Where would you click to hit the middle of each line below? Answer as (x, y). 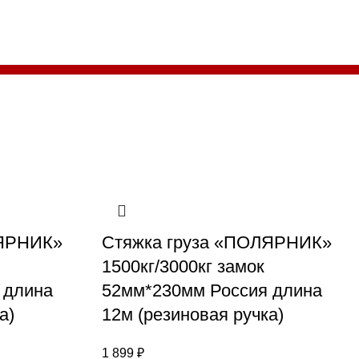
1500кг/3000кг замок (183, 266)
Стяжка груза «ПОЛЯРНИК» (217, 242)
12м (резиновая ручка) (193, 315)
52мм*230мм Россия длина (212, 290)
